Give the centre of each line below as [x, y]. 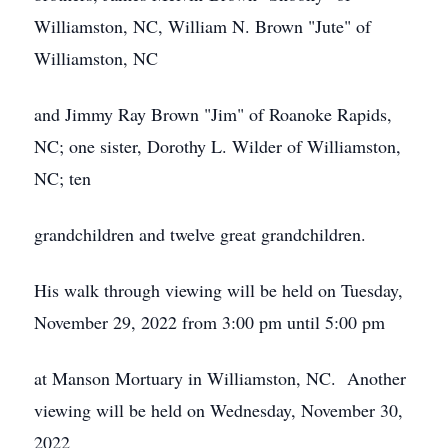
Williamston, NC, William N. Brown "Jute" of [202, 26]
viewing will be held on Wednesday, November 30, [218, 410]
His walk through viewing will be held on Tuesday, [218, 290]
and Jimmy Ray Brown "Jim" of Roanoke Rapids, [213, 114]
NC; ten [62, 178]
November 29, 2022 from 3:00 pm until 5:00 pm [209, 322]
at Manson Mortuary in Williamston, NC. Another [220, 378]
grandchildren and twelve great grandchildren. [200, 234]
